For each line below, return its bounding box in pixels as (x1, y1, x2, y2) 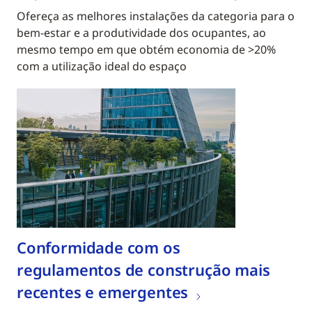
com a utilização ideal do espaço (17, 58, 187, 74)
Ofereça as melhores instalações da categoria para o (17, 8, 295, 24)
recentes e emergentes (17, 281, 189, 302)
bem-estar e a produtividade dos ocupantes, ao (17, 24, 266, 40)
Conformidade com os (17, 236, 180, 258)
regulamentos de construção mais (17, 258, 270, 280)
